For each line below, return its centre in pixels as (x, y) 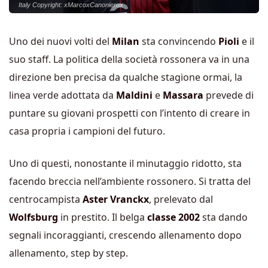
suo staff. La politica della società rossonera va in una (129, 59)
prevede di (229, 95)
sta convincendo (179, 41)
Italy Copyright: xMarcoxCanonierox (71, 5)
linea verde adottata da (63, 95)
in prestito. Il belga (103, 217)
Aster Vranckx (116, 199)
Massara (183, 95)
